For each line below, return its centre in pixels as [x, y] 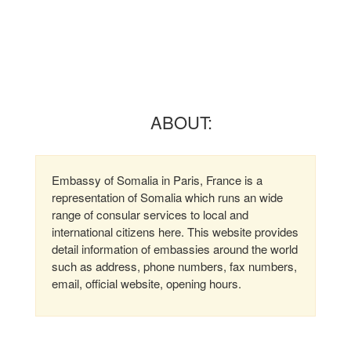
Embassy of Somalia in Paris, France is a [157, 180]
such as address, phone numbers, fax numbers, [174, 266]
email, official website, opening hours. [147, 283]
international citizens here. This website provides [175, 232]
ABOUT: [181, 122]
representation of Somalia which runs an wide [167, 197]
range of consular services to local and [150, 214]
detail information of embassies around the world [175, 249]
